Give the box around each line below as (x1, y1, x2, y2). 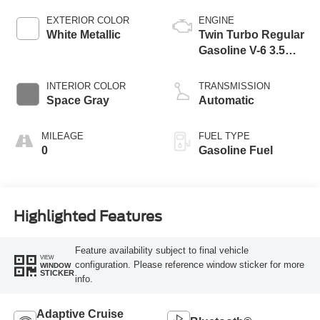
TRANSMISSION (199, 81, 270, 92)
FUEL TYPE (199, 131, 250, 142)
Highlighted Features (13, 207, 162, 225)
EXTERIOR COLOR (46, 15, 129, 26)
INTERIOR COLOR (46, 81, 126, 92)
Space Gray (46, 94, 109, 107)
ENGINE (199, 15, 234, 26)
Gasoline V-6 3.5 (199, 44, 285, 57)
